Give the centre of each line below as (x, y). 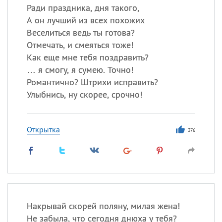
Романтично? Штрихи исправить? (92, 82)
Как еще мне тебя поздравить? (87, 57)
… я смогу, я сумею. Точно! (80, 70)
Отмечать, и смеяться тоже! (80, 45)
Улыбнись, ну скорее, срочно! (84, 94)
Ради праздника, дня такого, (83, 8)
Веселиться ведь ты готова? (81, 32)
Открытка (43, 129)
